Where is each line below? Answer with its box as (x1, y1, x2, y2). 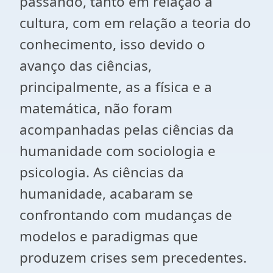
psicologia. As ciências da (19, 163, 184, 182)
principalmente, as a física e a (19, 77, 212, 96)
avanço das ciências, (19, 56, 152, 75)
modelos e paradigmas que (19, 227, 198, 246)
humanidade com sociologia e (19, 141, 216, 160)
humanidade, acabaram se (19, 184, 193, 203)
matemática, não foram (19, 99, 172, 118)
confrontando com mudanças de (19, 205, 232, 224)
